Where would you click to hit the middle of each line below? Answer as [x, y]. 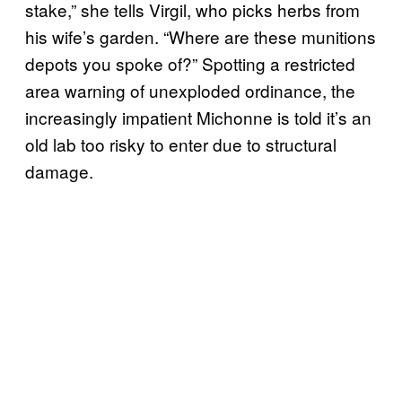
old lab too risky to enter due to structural [181, 144]
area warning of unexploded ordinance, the [190, 90]
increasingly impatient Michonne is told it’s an [198, 117]
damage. [59, 170]
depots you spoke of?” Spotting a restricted [190, 63]
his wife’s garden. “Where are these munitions [201, 36]
